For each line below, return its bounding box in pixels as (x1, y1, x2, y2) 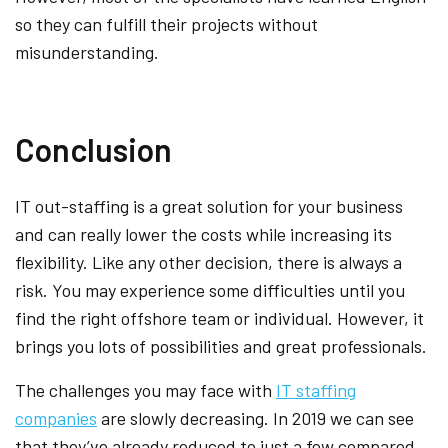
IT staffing (276, 378, 356, 401)
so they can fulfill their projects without (15, 12, 318, 35)
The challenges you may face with (15, 378, 276, 401)
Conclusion (15, 129, 172, 168)
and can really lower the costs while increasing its (15, 222, 392, 245)
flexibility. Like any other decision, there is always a (15, 250, 402, 273)
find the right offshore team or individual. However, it (15, 306, 424, 329)
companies (15, 406, 97, 429)
